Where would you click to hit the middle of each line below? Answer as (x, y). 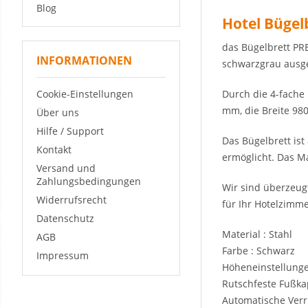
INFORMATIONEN (84, 60)
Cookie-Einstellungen (85, 93)
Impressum (63, 255)
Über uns (58, 112)
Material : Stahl (257, 234)
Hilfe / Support (70, 131)
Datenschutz (65, 218)
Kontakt (54, 149)
